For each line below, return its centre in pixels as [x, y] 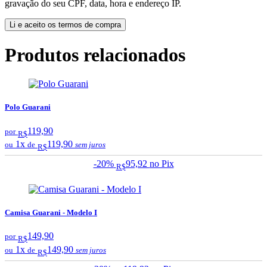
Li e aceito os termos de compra [65, 25]
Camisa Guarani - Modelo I [51, 213]
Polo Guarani [28, 107]
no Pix [162, 163]
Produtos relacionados [95, 55]
